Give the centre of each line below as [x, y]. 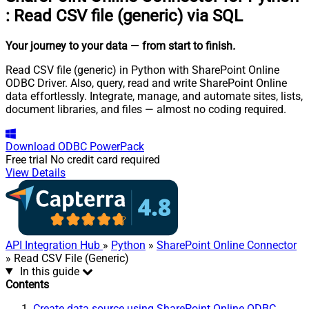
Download [30, 146]
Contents [27, 284]
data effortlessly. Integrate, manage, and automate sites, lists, [154, 96]
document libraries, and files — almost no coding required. [146, 109]
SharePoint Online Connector [227, 245]
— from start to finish [181, 46]
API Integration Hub [54, 245]
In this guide [49, 271]
